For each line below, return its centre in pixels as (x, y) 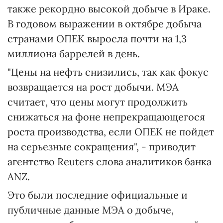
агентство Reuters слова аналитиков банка (110, 162)
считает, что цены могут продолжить (98, 102)
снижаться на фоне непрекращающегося (106, 117)
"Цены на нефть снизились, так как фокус (108, 72)
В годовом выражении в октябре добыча (105, 24)
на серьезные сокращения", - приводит (102, 147)
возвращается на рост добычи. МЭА (93, 87)
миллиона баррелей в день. (74, 54)
